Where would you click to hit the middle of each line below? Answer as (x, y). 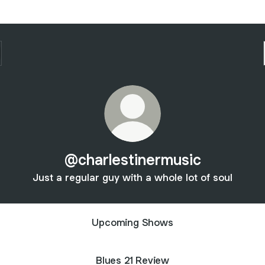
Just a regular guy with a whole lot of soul (132, 177)
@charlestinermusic (132, 159)
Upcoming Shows (132, 222)
